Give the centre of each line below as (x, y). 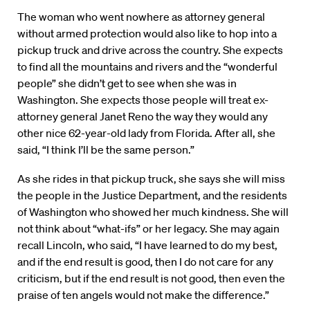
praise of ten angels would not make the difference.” (143, 295)
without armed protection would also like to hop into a (147, 34)
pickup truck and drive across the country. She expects (150, 50)
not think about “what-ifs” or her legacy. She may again (148, 229)
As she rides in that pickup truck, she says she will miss (151, 179)
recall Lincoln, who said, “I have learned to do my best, (147, 245)
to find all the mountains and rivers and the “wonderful (147, 67)
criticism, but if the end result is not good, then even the (151, 279)
